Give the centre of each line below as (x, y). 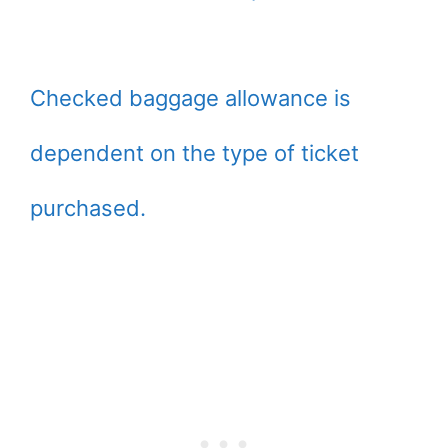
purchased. (88, 207)
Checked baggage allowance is (190, 97)
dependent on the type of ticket (194, 152)
